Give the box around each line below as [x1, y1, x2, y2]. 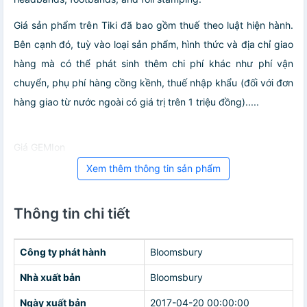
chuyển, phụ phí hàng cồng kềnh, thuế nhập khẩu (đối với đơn [14, 76, 293, 88]
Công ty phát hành [20, 245, 106, 258]
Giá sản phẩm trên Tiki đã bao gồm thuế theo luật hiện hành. [14, 19, 293, 31]
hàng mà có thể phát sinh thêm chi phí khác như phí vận [14, 57, 293, 69]
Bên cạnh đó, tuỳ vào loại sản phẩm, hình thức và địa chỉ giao [14, 38, 293, 50]
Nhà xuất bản [20, 271, 81, 283]
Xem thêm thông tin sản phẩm [86, 162, 221, 174]
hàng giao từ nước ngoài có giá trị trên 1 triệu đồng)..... [14, 95, 259, 108]
